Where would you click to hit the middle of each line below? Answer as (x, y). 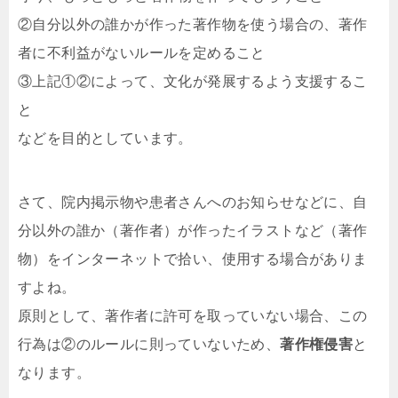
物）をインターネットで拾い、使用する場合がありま (193, 259)
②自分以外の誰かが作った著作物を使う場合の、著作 (193, 25)
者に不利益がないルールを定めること (142, 53)
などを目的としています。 (105, 139)
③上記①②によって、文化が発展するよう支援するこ (193, 82)
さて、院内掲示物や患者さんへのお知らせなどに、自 (193, 203)
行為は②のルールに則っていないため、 (149, 345)
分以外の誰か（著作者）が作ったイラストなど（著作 (193, 231)
